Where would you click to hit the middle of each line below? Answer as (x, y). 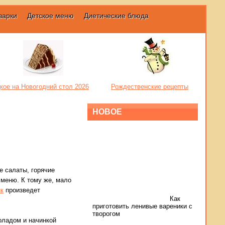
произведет (22, 190)
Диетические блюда (116, 16)
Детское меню (50, 16)
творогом (106, 214)
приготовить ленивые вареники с (142, 206)
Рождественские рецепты (150, 87)
